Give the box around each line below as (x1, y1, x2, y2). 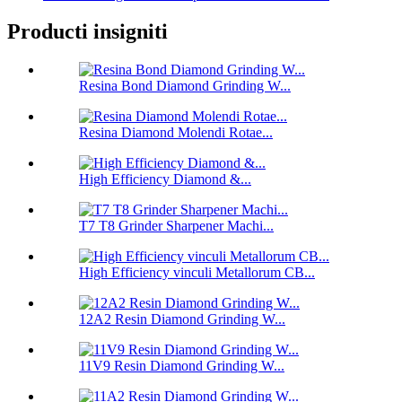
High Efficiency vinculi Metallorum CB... (79, 265, 315, 281)
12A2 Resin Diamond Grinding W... (79, 311, 285, 328)
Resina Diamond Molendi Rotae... (79, 125, 273, 141)
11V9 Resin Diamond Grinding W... (79, 358, 284, 374)
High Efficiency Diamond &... (79, 171, 251, 188)
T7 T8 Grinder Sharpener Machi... (79, 218, 274, 234)
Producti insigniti (7, 20, 168, 44)
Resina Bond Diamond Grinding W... (79, 78, 291, 94)
